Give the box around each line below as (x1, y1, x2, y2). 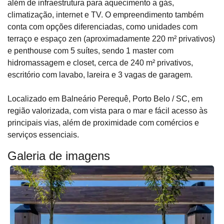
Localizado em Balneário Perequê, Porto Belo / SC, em (7, 94, 202, 103)
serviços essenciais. (7, 130, 79, 139)
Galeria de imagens (7, 149, 110, 162)
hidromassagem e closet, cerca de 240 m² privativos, (7, 58, 193, 67)
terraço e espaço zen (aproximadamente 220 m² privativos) (7, 34, 215, 43)
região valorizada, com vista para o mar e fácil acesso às (7, 106, 207, 115)
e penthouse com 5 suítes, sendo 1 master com (7, 46, 173, 55)
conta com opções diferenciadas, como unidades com (7, 22, 197, 31)
